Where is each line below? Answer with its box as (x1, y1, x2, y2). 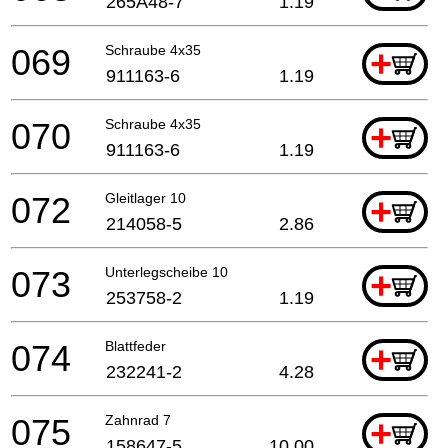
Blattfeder (105, 337, 166, 354)
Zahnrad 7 (105, 411, 171, 428)
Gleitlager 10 (105, 189, 186, 206)
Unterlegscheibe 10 (105, 263, 228, 280)
